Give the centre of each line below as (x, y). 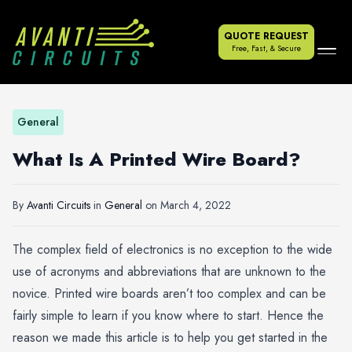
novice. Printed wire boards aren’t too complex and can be (169, 293)
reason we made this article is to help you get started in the (170, 337)
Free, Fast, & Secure (266, 48)
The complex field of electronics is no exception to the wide (172, 249)
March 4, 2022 (196, 205)
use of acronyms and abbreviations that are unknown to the (169, 271)
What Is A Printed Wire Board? (157, 159)
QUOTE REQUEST (266, 36)
